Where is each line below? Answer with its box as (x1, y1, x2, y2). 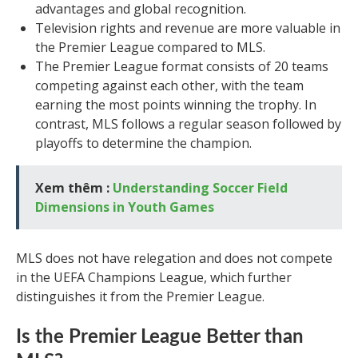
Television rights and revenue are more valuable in (35, 19, 340, 38)
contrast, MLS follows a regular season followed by (35, 115, 341, 133)
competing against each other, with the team (35, 77, 304, 95)
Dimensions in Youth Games (35, 198, 214, 217)
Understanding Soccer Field (113, 179, 288, 197)
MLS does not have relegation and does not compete (16, 249, 332, 268)
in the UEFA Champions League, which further (16, 268, 292, 287)
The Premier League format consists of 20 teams (35, 58, 328, 76)
